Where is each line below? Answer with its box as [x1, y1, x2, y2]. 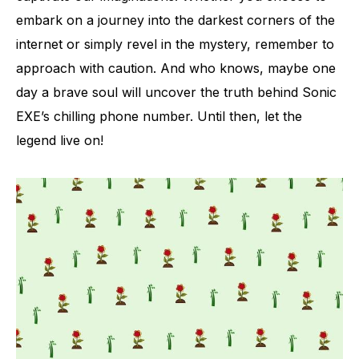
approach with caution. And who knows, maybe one [16, 60, 336, 76]
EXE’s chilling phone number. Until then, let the [16, 108, 302, 124]
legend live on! [16, 132, 103, 148]
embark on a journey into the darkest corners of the [16, 12, 335, 28]
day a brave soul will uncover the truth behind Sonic [16, 84, 337, 100]
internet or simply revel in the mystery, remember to [16, 36, 334, 52]
